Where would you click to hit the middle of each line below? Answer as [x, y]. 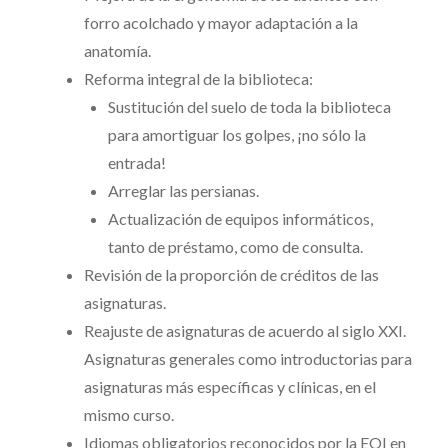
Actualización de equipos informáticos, [240, 219]
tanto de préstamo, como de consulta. [235, 247]
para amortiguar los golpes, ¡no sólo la [236, 135]
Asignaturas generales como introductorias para [247, 359]
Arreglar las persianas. [183, 191]
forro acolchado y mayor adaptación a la [220, 23]
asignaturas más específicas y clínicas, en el [229, 387]
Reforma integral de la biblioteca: [198, 79]
